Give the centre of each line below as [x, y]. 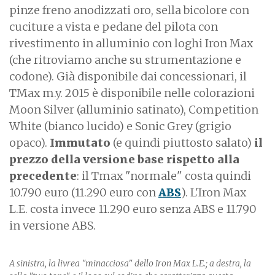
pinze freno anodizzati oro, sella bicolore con [129, 10]
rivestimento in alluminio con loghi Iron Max [131, 43]
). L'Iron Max [214, 192]
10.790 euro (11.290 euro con [84, 192]
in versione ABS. [54, 225]
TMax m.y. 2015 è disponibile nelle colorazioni [132, 93]
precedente [43, 176]
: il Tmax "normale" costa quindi [164, 176]
